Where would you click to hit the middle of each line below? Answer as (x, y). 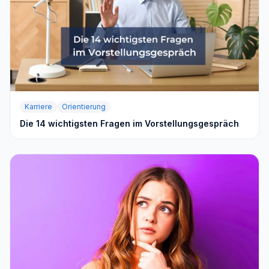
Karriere (38, 107)
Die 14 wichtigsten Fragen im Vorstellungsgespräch (129, 124)
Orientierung (84, 107)
